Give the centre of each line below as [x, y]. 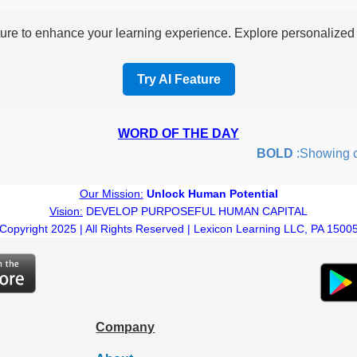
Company [126, 327]
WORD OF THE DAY [178, 133]
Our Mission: [111, 193]
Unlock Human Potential [212, 193]
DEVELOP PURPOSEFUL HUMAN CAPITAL [195, 211]
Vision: [66, 211]
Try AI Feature [178, 79]
